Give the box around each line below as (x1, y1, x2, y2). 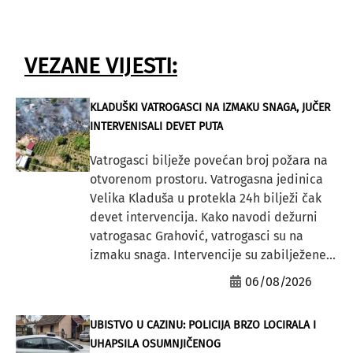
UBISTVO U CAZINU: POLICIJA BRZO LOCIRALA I (89, 318, 316, 333)
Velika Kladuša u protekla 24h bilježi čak (89, 191, 321, 206)
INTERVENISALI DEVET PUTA (89, 120, 223, 134)
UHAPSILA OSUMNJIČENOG (89, 337, 221, 351)
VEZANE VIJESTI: (24, 53, 177, 80)
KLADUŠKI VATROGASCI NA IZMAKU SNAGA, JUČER (89, 101, 330, 115)
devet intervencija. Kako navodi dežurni (89, 210, 318, 225)
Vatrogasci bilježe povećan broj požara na (89, 153, 328, 169)
